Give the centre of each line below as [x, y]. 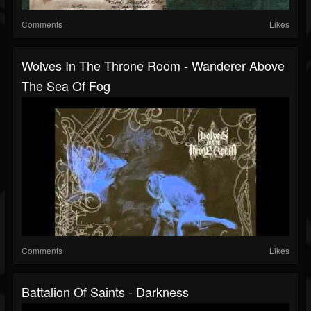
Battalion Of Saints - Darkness [105, 292]
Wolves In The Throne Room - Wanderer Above [153, 66]
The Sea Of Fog [66, 86]
